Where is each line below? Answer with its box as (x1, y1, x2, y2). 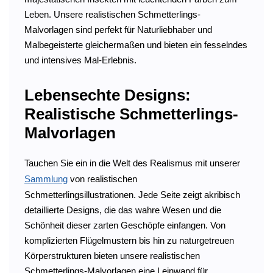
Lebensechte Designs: (24, 86, 191, 105)
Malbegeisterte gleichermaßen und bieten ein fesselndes (24, 39, 247, 50)
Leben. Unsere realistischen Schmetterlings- (24, 9, 200, 19)
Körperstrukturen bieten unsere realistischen (24, 250, 200, 261)
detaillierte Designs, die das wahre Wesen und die (24, 204, 221, 215)
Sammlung (24, 173, 68, 184)
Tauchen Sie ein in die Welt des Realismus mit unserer (24, 157, 240, 168)
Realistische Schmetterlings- (24, 105, 238, 124)
